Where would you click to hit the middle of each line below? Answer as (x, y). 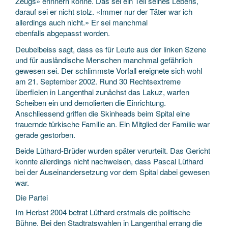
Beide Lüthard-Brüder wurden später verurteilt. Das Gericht (113, 150)
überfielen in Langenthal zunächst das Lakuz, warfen (102, 92)
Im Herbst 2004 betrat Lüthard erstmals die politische (103, 212)
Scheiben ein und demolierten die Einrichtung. (91, 102)
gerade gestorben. (45, 134)
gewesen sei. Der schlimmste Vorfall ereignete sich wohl (109, 70)
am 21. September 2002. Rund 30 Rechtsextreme (98, 81)
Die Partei (32, 197)
